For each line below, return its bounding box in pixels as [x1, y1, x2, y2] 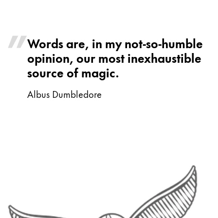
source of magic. [27, 62, 119, 82]
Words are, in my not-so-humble [27, 33, 203, 53]
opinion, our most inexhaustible [27, 48, 201, 67]
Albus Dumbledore [27, 87, 102, 101]
